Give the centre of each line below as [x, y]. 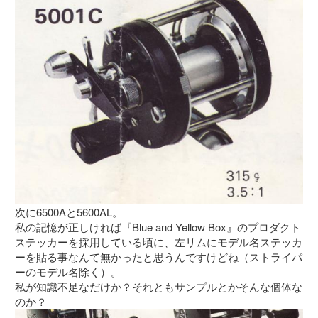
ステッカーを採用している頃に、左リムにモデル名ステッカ [159, 242]
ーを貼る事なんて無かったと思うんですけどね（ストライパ [159, 257]
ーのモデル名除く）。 [68, 272]
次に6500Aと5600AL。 [69, 212]
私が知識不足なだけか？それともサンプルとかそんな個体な [159, 286]
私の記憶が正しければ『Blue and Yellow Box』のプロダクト [158, 227]
